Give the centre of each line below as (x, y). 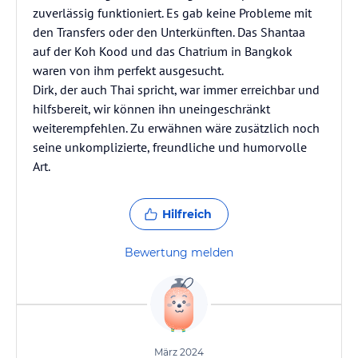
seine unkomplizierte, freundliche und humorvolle (170, 147)
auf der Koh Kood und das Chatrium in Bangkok (163, 51)
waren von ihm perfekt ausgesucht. (128, 70)
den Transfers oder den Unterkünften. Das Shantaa (169, 32)
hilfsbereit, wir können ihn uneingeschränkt (151, 109)
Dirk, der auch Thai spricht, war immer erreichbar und (176, 89)
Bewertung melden (179, 253)
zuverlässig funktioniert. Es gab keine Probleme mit (172, 13)
